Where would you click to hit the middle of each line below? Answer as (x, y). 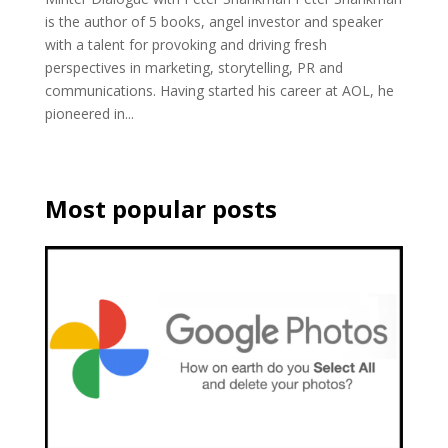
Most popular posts (160, 209)
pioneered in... (89, 114)
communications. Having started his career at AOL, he (219, 91)
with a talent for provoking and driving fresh (185, 45)
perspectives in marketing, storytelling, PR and (193, 68)
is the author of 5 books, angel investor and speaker (213, 22)
